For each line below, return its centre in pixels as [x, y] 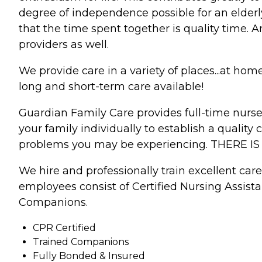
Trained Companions [81, 242]
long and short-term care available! [111, 87]
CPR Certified [64, 228]
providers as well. [64, 45]
